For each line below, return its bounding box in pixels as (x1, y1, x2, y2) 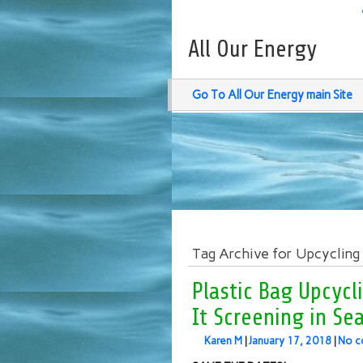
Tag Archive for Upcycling (192, 246, 360, 262)
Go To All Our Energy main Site (192, 88, 352, 102)
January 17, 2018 (249, 335, 331, 347)
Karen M (204, 335, 242, 347)
